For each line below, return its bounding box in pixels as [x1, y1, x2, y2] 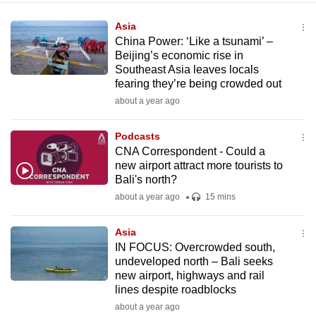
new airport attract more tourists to [114, 159, 283, 171]
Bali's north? [114, 174, 177, 186]
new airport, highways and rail [114, 269, 265, 281]
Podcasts [114, 130, 160, 142]
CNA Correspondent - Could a [114, 145, 265, 157]
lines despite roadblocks [114, 284, 236, 296]
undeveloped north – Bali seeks [114, 255, 273, 267]
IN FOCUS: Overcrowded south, [114, 241, 275, 253]
